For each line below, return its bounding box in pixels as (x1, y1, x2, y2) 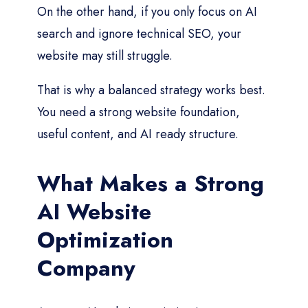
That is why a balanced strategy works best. (37, 80, 265, 99)
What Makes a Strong (37, 167, 264, 199)
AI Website (37, 195, 151, 228)
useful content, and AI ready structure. (37, 124, 239, 143)
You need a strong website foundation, (37, 102, 240, 121)
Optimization (37, 223, 173, 256)
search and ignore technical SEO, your (37, 24, 241, 43)
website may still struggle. (37, 46, 173, 65)
